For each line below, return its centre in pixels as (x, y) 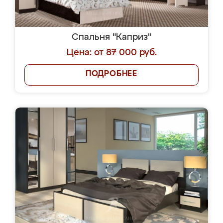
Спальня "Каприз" (111, 37)
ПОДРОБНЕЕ (111, 74)
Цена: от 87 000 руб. (111, 53)
